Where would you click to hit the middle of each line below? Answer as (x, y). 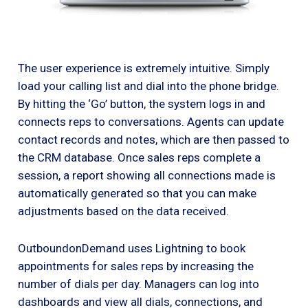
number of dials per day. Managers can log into (139, 284)
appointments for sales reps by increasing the (136, 266)
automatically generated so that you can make (137, 193)
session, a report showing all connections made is (147, 175)
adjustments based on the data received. (123, 211)
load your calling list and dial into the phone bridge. (148, 86)
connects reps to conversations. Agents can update (151, 121)
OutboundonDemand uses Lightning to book (132, 248)
